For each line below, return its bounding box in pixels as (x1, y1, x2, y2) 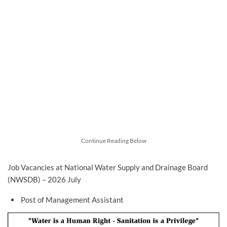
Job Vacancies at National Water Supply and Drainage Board (8, 163, 208, 172)
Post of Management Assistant (20, 195, 124, 205)
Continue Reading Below (81, 137, 146, 145)
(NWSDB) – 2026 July (8, 175, 81, 184)
